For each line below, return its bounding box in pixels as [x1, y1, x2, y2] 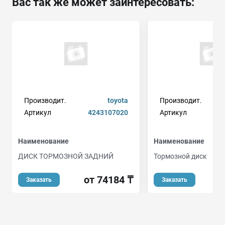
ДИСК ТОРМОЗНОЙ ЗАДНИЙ [18, 152, 114, 161]
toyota [107, 96, 128, 105]
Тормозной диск [154, 152, 207, 161]
